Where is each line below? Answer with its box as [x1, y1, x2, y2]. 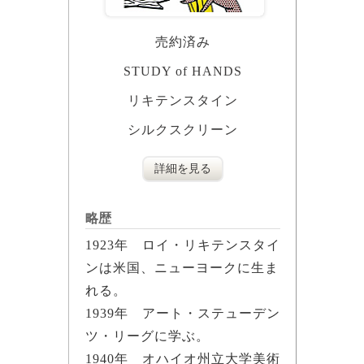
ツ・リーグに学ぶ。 [84, 329, 210, 344]
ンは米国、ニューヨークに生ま [84, 261, 279, 275]
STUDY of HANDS [123, 64, 242, 79]
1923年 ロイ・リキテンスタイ [84, 238, 280, 253]
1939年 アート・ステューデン [84, 306, 280, 321]
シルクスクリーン [127, 123, 238, 137]
